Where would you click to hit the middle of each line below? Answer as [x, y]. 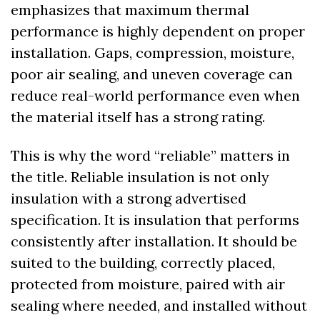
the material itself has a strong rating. [138, 117]
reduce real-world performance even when [155, 96]
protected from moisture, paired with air [148, 284]
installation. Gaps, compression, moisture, [152, 53]
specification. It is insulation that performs [155, 220]
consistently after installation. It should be [154, 241]
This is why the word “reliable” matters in [150, 156]
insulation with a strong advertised [129, 199]
